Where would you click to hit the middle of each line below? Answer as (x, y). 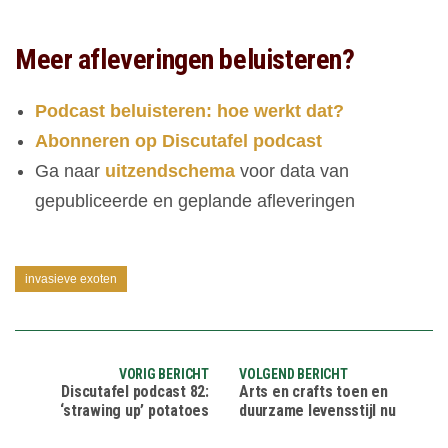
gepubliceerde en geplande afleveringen (195, 201)
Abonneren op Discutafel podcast (178, 141)
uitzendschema (170, 171)
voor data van (292, 171)
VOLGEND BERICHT (293, 374)
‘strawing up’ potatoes (134, 411)
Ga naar (70, 171)
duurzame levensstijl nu (317, 411)
